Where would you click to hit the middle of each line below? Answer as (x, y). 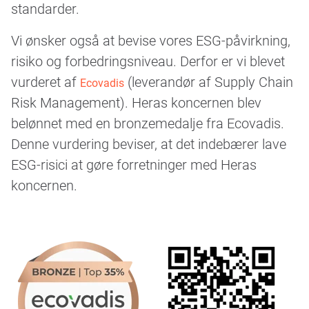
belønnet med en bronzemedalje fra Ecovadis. (148, 122)
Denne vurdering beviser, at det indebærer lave (149, 143)
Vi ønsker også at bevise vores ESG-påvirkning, (151, 40)
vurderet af (46, 81)
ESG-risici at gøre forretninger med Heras (134, 164)
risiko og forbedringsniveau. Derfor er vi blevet (148, 60)
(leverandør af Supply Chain (209, 81)
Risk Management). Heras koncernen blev (136, 102)
